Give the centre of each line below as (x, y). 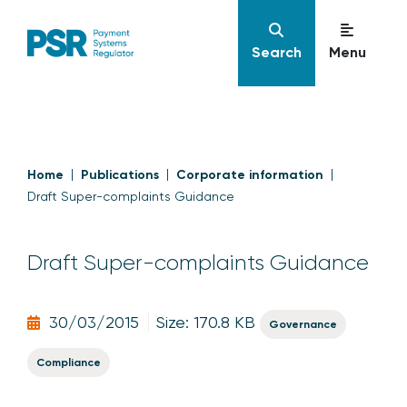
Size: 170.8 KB (206, 322)
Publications (120, 175)
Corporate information (250, 175)
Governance (303, 324)
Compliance (69, 362)
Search (276, 52)
